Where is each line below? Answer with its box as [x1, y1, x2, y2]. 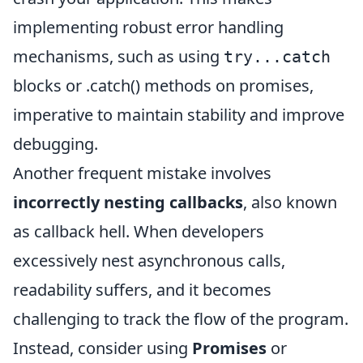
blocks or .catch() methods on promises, [13, 75, 314, 96]
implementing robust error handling [13, 16, 284, 38]
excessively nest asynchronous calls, [13, 250, 285, 271]
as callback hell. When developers [13, 220, 264, 242]
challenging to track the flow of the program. [13, 308, 348, 330]
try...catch [224, 47, 331, 66]
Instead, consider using [13, 337, 192, 359]
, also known [243, 191, 337, 213]
